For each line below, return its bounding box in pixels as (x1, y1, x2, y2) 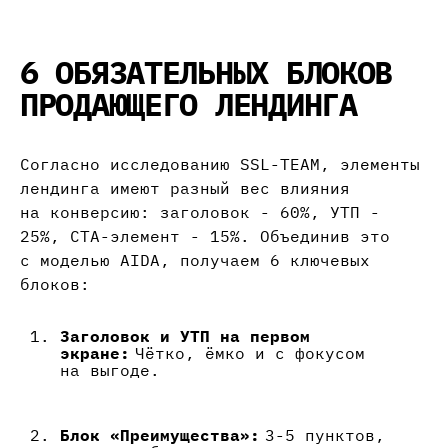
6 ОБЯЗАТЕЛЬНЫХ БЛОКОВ (20, 51, 393, 94)
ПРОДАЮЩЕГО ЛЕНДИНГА (20, 83, 357, 126)
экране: (60, 343, 130, 364)
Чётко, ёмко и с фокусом (130, 343, 365, 364)
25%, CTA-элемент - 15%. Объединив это (20, 226, 390, 247)
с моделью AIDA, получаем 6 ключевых (20, 250, 370, 271)
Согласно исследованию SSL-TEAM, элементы (20, 154, 420, 175)
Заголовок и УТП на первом (60, 326, 310, 347)
